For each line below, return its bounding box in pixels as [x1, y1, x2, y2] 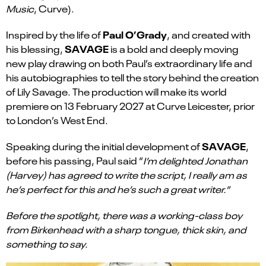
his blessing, [6, 42, 65, 55]
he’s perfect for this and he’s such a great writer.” [6, 182, 230, 195]
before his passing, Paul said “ [6, 153, 143, 167]
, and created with [167, 27, 251, 41]
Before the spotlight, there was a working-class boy [6, 208, 242, 221]
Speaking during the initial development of [6, 139, 202, 153]
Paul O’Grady [103, 27, 167, 41]
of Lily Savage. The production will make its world [6, 84, 227, 98]
